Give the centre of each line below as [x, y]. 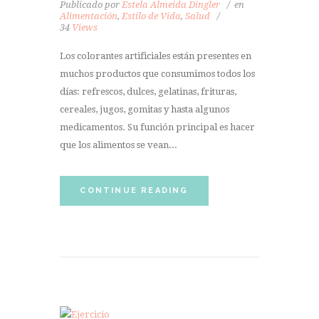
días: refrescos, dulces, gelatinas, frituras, [148, 92]
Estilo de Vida [151, 16]
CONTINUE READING [134, 190]
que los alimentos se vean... [119, 145]
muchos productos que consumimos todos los [157, 74]
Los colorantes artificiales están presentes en [156, 56]
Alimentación [89, 16]
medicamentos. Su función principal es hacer [157, 127]
